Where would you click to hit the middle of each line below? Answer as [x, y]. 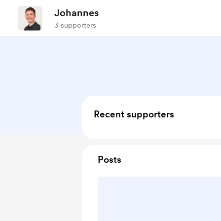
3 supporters [75, 25]
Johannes [76, 13]
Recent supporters [134, 114]
